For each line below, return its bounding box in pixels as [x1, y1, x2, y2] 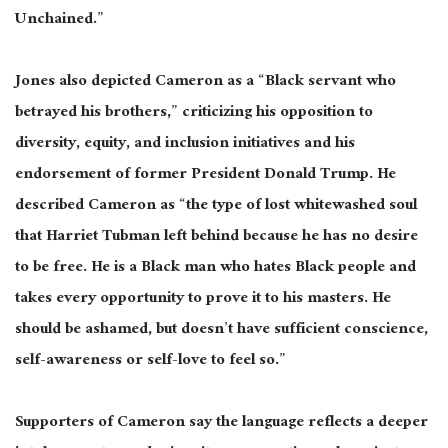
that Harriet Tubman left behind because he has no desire [15, 221, 418, 253]
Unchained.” [15, 4, 104, 36]
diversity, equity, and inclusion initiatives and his [15, 128, 355, 160]
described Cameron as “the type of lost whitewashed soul [15, 190, 417, 222]
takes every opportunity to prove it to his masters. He [15, 283, 391, 315]
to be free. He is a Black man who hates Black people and [15, 252, 416, 284]
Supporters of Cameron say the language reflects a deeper [15, 408, 428, 440]
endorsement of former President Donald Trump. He [15, 159, 396, 191]
